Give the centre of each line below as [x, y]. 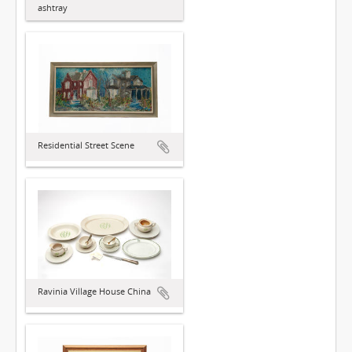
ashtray [53, 8]
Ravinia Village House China [94, 291]
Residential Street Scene [86, 145]
